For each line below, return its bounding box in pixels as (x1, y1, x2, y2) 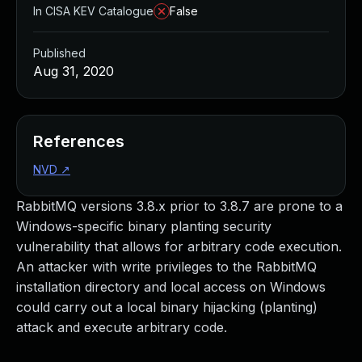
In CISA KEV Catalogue (33, 4, 154, 18)
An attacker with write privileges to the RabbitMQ (16, 259, 317, 275)
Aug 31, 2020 (33, 63, 114, 79)
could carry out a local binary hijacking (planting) (16, 299, 318, 315)
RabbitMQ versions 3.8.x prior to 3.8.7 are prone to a (16, 198, 343, 214)
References (33, 132, 124, 151)
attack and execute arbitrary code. (16, 319, 227, 335)
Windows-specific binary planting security (16, 218, 271, 234)
